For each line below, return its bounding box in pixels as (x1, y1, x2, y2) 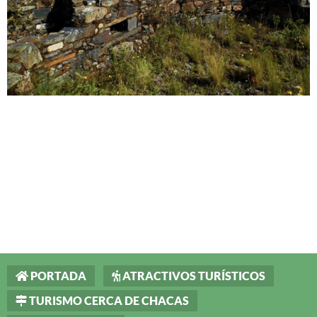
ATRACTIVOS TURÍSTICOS (120, 268, 265, 282)
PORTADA (28, 268, 86, 282)
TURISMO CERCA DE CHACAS (27, 293, 189, 307)
